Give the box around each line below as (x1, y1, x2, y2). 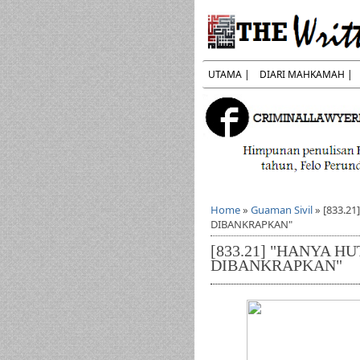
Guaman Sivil (251, 202, 313, 217)
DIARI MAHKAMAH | (260, 67, 353, 81)
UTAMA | (208, 67, 250, 81)
